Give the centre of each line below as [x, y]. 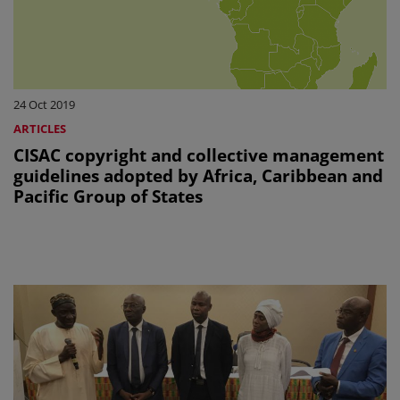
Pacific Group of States [108, 196]
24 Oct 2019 [44, 105]
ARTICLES [40, 129]
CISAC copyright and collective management [199, 155]
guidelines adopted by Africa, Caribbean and [198, 176]
